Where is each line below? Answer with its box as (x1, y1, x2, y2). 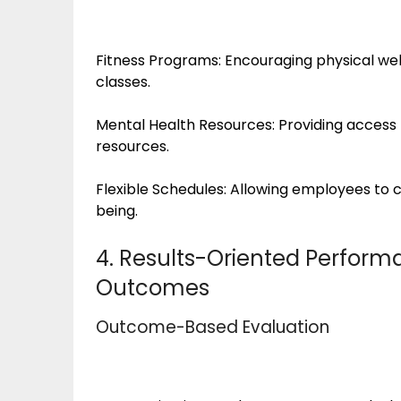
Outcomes (96, 273, 209, 303)
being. (96, 200, 138, 221)
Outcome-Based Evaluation (96, 315, 329, 339)
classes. (96, 72, 150, 92)
